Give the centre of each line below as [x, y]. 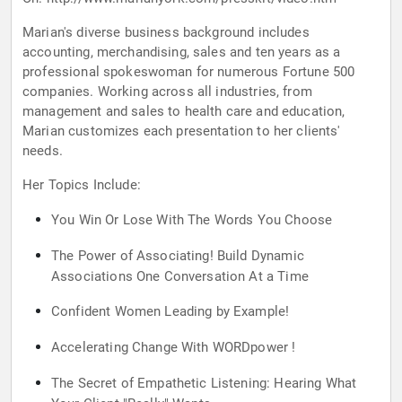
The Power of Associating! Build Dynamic [178, 256]
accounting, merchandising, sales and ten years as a [182, 52]
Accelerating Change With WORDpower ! [174, 348]
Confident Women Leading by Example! [170, 312]
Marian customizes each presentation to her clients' [182, 131]
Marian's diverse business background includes [166, 33]
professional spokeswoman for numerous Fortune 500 [189, 72]
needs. [43, 151]
